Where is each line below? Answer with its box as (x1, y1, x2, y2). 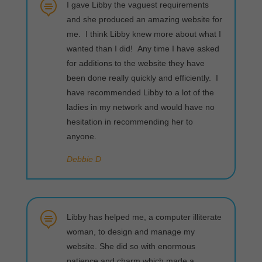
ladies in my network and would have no (66, 102, 215, 112)
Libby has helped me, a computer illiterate (66, 212, 222, 222)
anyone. (66, 132, 96, 141)
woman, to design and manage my (66, 227, 195, 236)
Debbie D (66, 154, 101, 164)
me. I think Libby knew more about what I (66, 29, 221, 39)
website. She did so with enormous (66, 242, 195, 251)
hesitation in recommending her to (66, 117, 193, 126)
